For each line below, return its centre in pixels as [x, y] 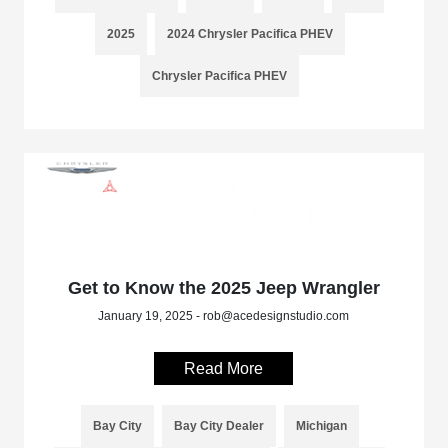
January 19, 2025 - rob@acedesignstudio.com [224, 315]
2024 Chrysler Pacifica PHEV [249, 33]
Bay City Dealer [218, 425]
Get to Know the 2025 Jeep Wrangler [223, 287]
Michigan [321, 425]
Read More [224, 368]
